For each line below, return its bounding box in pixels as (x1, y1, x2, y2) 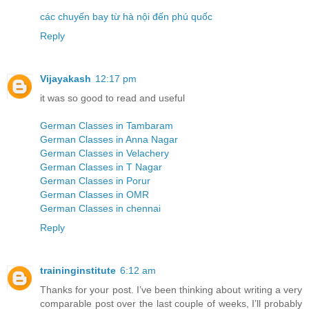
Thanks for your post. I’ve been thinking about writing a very (40, 283, 302, 295)
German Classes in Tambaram (40, 119, 173, 131)
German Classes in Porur (40, 175, 150, 186)
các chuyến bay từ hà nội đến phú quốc (40, 10, 212, 22)
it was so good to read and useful (40, 92, 185, 103)
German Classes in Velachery (40, 147, 169, 159)
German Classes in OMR (40, 188, 149, 200)
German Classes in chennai (40, 202, 161, 214)
